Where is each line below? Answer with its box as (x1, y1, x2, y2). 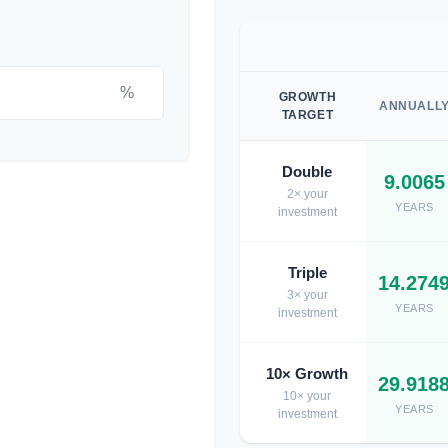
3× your (286, 287, 328, 302)
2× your (286, 186, 328, 201)
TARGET (281, 107, 334, 122)
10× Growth (266, 364, 349, 382)
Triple (287, 263, 327, 281)
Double (282, 162, 333, 180)
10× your (283, 388, 332, 403)
